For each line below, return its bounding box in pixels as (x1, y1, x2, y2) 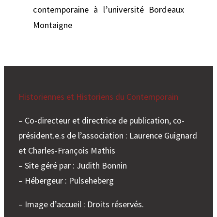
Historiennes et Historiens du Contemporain (18, 91, 178, 103)
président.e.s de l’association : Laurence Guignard (18, 130, 197, 141)
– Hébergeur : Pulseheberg (18, 175, 114, 186)
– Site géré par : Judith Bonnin (18, 160, 127, 171)
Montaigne (33, 19, 72, 31)
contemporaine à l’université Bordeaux (33, 3, 184, 15)
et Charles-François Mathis (18, 145, 115, 156)
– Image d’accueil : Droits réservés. (18, 199, 144, 210)
